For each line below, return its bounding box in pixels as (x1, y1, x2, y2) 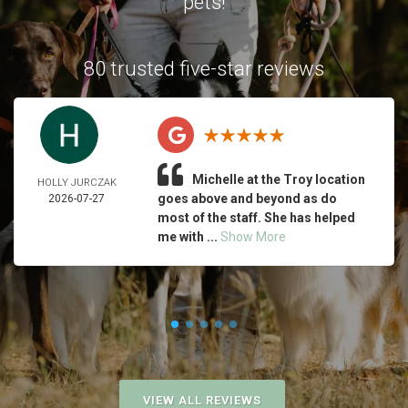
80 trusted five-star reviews (84, 57, 324, 80)
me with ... (157, 229, 220, 244)
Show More (219, 229, 286, 244)
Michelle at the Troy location (191, 172, 365, 187)
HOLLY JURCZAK (37, 177, 117, 189)
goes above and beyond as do (157, 191, 337, 206)
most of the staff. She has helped (157, 210, 355, 225)
